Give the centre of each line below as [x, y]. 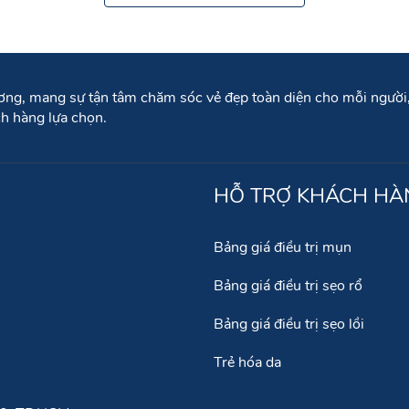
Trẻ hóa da [247, 362]
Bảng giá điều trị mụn [283, 247]
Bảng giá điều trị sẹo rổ [288, 286]
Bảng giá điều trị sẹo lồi [289, 324]
